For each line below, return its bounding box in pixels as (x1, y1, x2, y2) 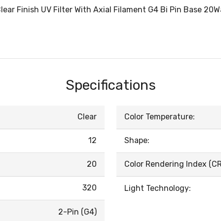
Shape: (124, 136, 149, 146)
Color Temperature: (124, 112, 195, 122)
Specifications (65, 77, 156, 94)
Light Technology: (124, 184, 191, 193)
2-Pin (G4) (58, 207, 97, 217)
